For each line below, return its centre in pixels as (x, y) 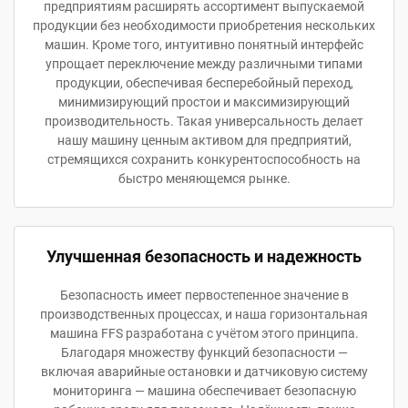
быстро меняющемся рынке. (204, 178)
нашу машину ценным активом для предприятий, (204, 140)
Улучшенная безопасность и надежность (204, 256)
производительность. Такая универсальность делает (204, 121)
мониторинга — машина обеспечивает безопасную (204, 391)
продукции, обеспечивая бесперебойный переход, (204, 83)
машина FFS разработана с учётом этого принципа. (204, 333)
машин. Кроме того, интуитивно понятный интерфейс (204, 45)
